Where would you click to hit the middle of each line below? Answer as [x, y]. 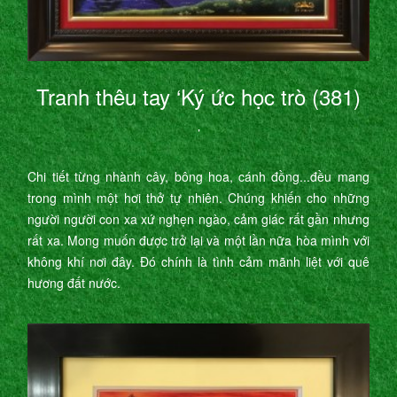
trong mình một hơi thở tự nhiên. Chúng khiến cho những [198, 198]
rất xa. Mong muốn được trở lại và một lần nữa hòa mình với [198, 241]
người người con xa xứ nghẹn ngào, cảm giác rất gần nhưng [198, 219]
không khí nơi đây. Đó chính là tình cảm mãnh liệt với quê [198, 262]
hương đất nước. [74, 283]
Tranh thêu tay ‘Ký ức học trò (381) [198, 97]
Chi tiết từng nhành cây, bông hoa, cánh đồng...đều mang [198, 177]
